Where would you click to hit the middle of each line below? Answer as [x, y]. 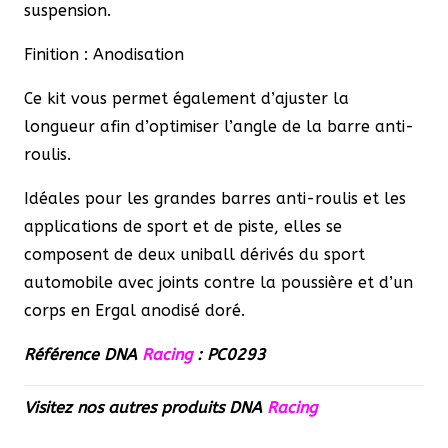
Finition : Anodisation [104, 55]
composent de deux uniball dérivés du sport [194, 255]
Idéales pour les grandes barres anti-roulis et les [215, 199]
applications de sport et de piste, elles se [183, 227]
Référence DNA [83, 355]
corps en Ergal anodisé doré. [134, 311]
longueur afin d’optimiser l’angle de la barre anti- [219, 127]
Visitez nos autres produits [126, 408]
